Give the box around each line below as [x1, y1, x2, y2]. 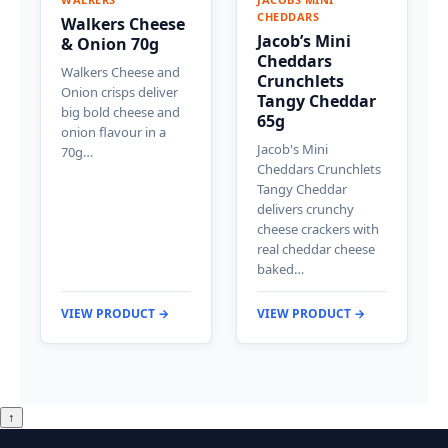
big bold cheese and [61, 103, 180, 122]
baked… [257, 260, 304, 279]
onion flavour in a [61, 123, 166, 142]
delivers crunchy [257, 200, 354, 219]
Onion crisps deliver [61, 83, 178, 102]
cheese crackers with [257, 220, 379, 239]
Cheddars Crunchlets [257, 160, 381, 179]
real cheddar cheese [257, 240, 375, 259]
